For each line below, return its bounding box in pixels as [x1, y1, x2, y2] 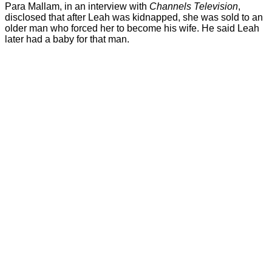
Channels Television [149, 1, 238, 12]
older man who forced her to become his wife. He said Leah [5, 23, 259, 33]
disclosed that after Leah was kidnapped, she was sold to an [5, 12, 263, 22]
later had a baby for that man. [5, 34, 129, 44]
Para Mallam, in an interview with [5, 1, 149, 12]
